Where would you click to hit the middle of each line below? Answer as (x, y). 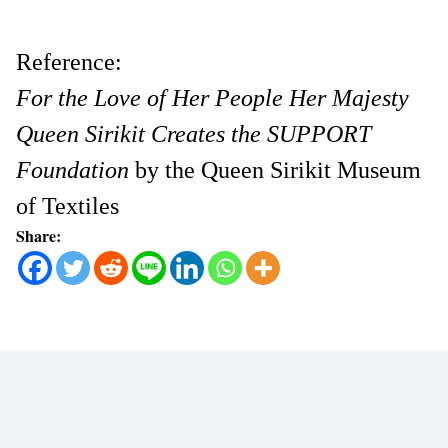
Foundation (72, 169)
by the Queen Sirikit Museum (275, 169)
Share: (38, 235)
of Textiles (67, 205)
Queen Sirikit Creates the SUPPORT (193, 133)
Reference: (69, 61)
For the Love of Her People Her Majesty (212, 97)
